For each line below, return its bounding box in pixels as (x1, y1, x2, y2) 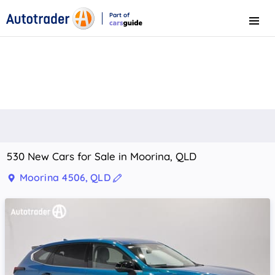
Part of (109, 10, 130, 19)
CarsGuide (109, 26, 138, 35)
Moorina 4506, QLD (20, 171, 110, 184)
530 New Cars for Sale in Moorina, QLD (7, 150, 196, 163)
